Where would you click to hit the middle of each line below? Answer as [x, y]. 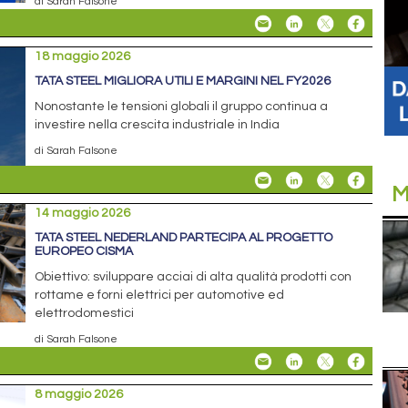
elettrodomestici [85, 313]
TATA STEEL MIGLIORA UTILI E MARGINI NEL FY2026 [183, 81]
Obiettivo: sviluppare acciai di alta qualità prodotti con [194, 276]
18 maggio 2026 [83, 56]
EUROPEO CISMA [84, 251]
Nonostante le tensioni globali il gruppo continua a [182, 106]
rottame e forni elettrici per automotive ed [160, 295]
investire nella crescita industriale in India [158, 124]
